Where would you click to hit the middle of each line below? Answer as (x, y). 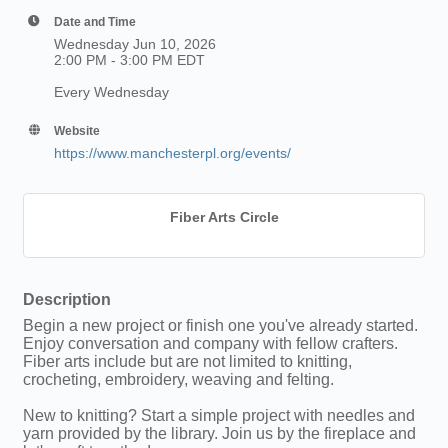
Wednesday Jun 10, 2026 (135, 44)
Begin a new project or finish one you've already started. (220, 325)
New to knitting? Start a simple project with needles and (219, 415)
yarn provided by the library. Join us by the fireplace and (219, 433)
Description (67, 299)
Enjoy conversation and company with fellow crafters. (210, 343)
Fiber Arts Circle (224, 217)
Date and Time (95, 21)
